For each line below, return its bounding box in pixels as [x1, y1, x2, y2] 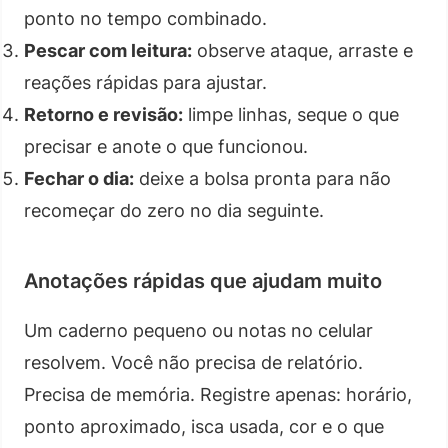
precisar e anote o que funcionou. [24, 135, 308, 157]
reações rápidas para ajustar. [24, 71, 267, 93]
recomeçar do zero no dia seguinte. [24, 199, 324, 221]
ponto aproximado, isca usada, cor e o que [24, 415, 384, 437]
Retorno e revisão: [24, 103, 183, 125]
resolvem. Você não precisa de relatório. [24, 351, 363, 373]
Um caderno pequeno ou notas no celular [24, 319, 373, 341]
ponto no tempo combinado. [24, 7, 267, 29]
